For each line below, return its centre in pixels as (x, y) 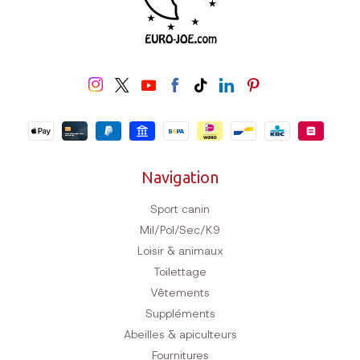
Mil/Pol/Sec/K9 (180, 230)
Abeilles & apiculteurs (180, 334)
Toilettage (180, 272)
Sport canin (180, 209)
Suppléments (180, 313)
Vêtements (180, 292)
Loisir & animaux (180, 251)
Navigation (180, 177)
